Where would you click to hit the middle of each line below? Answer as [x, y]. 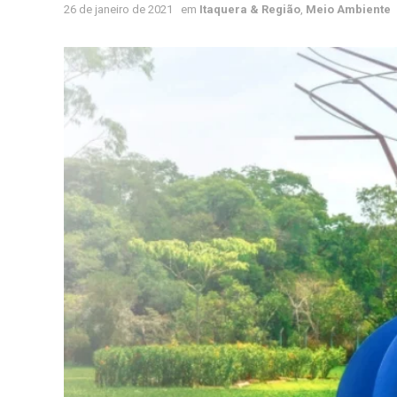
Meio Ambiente [348, 9]
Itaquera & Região [250, 9]
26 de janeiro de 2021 [118, 9]
